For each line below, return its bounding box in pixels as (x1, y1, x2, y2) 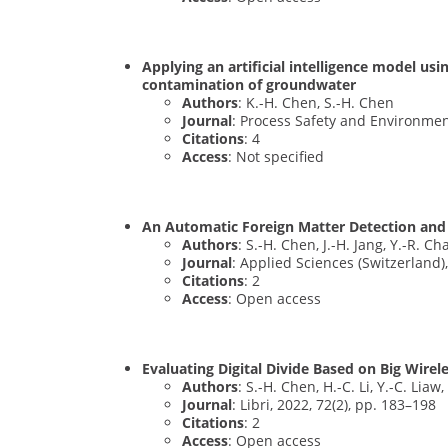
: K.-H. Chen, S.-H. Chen (238, 92, 394, 112)
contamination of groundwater (142, 74, 356, 94)
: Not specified (228, 146, 324, 166)
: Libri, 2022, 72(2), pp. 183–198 (232, 394, 436, 414)
